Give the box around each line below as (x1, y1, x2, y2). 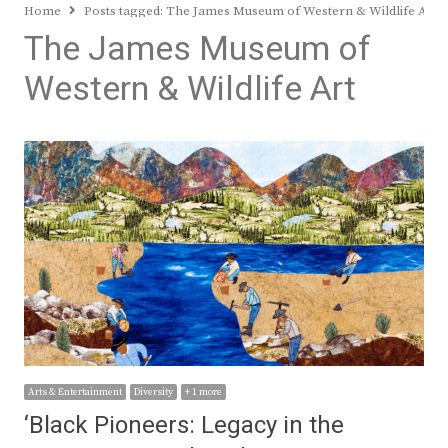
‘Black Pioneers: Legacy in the (24, 408, 344, 444)
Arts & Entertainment (28, 386, 122, 399)
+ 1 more (185, 386, 222, 399)
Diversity (134, 386, 173, 399)
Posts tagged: (84, 3, 166, 20)
